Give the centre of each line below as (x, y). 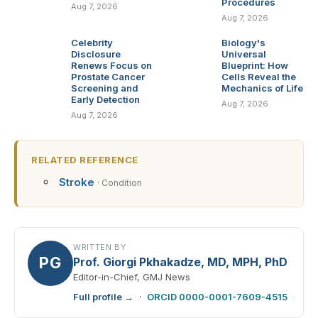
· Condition (120, 182)
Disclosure (96, 54)
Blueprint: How (255, 65)
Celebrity (92, 42)
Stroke (77, 182)
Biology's (243, 42)
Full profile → (103, 296)
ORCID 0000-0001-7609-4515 (217, 296)
